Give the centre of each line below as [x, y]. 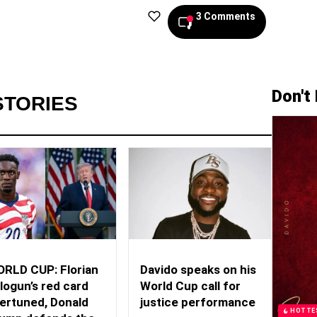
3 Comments [225, 16]
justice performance [198, 302]
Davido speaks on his [198, 270]
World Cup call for [191, 286]
